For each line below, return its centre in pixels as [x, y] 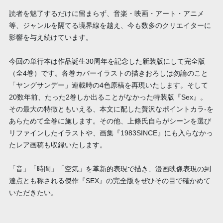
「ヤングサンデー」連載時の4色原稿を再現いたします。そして [108, 85]
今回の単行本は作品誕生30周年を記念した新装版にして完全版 [107, 61]
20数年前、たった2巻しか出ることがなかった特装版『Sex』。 [108, 97]
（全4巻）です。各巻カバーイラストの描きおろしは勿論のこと [108, 73]
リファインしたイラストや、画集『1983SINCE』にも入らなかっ [111, 133]
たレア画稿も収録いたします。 [57, 145]
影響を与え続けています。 [51, 38]
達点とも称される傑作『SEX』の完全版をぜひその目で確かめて [110, 181]
